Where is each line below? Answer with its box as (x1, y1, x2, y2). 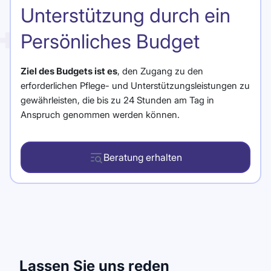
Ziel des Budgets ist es (21, 65, 117, 77)
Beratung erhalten (103, 151, 182, 163)
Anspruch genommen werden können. (21, 108, 180, 120)
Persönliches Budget (21, 29, 200, 53)
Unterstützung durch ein (21, 3, 230, 27)
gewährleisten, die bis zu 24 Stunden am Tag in (21, 94, 214, 106)
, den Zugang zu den (117, 65, 203, 77)
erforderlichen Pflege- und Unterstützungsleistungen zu (21, 79, 250, 91)
